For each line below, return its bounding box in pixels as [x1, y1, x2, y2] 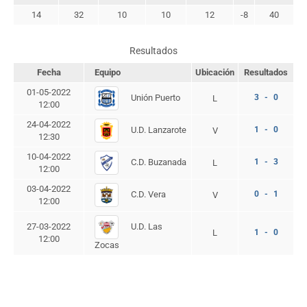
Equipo [95, 67, 121, 77]
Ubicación [195, 67, 234, 77]
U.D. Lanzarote [129, 124, 186, 135]
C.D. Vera [129, 188, 166, 199]
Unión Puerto [129, 92, 180, 103]
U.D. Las [129, 221, 162, 232]
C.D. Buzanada [129, 156, 186, 167]
